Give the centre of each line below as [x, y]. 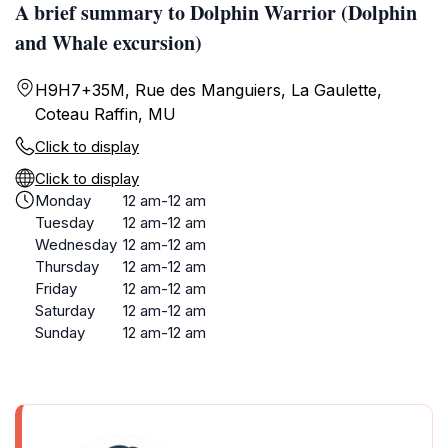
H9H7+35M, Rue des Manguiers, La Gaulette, [208, 90]
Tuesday [64, 222]
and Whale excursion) [108, 42]
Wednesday [76, 244]
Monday [63, 200]
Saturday [65, 310]
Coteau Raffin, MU [105, 114]
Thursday [67, 266]
